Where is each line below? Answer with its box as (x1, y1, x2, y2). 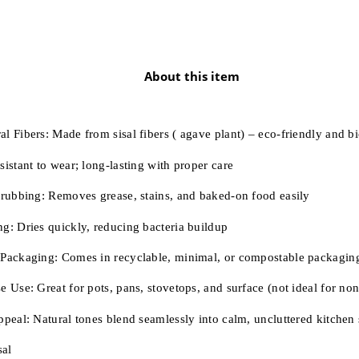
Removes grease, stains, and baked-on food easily (48, 189, 314, 203)
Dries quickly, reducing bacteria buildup (13, 220, 228, 233)
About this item (143, 67, 240, 84)
